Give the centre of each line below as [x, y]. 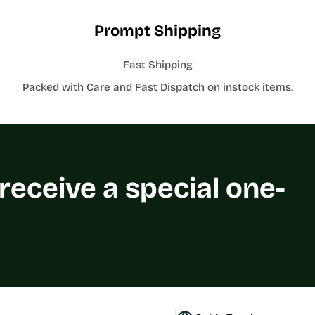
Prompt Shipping [157, 31]
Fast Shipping [157, 65]
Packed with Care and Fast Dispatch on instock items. [157, 87]
